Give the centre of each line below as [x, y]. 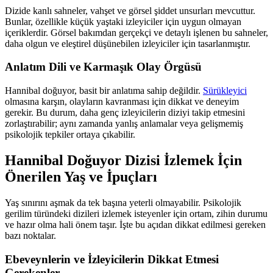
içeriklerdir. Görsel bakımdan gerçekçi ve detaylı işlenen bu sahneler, [136, 32]
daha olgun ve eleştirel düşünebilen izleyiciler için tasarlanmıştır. [128, 43]
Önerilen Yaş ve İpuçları [81, 177]
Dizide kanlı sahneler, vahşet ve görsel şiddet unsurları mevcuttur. [130, 10]
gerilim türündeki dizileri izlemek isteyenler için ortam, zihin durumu [136, 213]
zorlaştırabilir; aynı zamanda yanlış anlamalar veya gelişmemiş [124, 124]
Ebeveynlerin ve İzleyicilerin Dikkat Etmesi [112, 259]
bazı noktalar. [30, 235]
